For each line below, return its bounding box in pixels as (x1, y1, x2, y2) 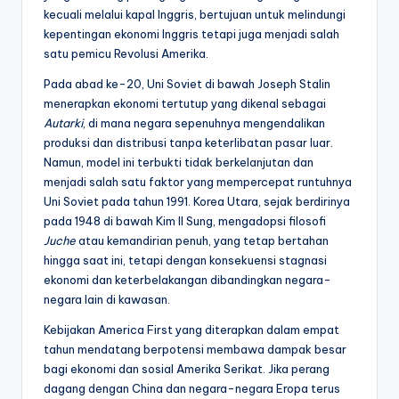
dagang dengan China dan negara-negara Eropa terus (44, 380, 340, 395)
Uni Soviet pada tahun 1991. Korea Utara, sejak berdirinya (44, 193, 350, 208)
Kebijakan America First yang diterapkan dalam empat (44, 322, 339, 337)
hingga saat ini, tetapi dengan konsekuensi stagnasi (44, 252, 327, 267)
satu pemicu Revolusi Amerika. (44, 45, 208, 61)
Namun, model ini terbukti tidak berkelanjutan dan (44, 154, 313, 169)
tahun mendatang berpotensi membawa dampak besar (44, 341, 346, 356)
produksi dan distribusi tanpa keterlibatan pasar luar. (44, 134, 333, 150)
